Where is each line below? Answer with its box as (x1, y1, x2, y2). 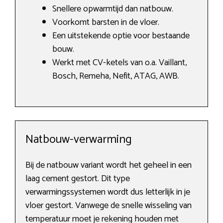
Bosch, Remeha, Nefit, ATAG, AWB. (52, 69, 179, 84)
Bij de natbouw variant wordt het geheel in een (25, 158, 192, 173)
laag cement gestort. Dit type (25, 171, 130, 187)
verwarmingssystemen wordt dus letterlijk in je (25, 185, 190, 200)
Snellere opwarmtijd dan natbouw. (52, 1, 173, 17)
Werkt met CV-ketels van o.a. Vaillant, (52, 55, 187, 71)
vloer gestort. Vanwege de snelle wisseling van (25, 198, 192, 214)
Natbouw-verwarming (25, 130, 132, 150)
